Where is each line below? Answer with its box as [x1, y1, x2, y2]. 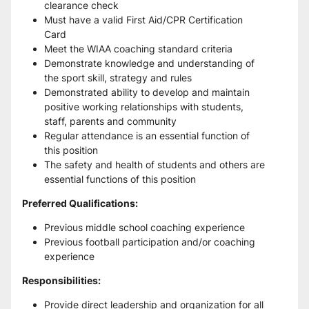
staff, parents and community [44, 115, 177, 127]
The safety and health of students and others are [44, 159, 265, 170]
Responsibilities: [22, 275, 101, 286]
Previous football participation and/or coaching [44, 236, 255, 248]
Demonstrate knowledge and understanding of [44, 57, 255, 69]
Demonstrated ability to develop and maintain [44, 86, 250, 98]
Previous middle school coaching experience [44, 221, 248, 233]
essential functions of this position [44, 173, 196, 185]
